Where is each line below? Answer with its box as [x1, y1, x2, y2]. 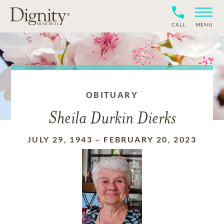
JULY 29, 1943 [27, 134, 93, 144]
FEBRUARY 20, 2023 [103, 134, 197, 144]
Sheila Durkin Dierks [48, 110, 176, 128]
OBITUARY [85, 90, 138, 99]
